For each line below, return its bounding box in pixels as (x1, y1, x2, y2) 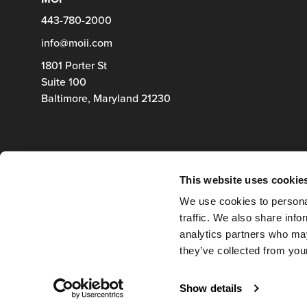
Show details (180, 282, 243, 294)
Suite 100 (41, 75, 86, 89)
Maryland (93, 92, 138, 106)
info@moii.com (41, 36, 112, 50)
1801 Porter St (41, 59, 107, 73)
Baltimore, (41, 92, 93, 106)
